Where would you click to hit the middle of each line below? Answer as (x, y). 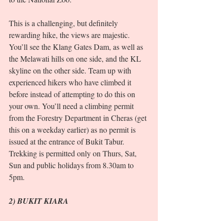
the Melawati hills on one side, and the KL (76, 59)
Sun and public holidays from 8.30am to (72, 165)
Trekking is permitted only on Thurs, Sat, (74, 153)
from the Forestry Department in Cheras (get (79, 118)
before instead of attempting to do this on (73, 94)
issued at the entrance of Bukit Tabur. (68, 142)
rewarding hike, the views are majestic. (70, 35)
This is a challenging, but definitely (64, 23)
